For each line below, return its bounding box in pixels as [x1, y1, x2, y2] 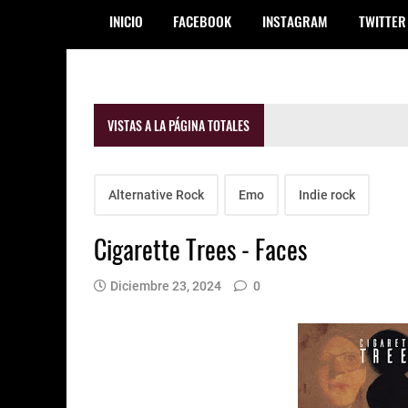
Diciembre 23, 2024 [110, 278, 221, 293]
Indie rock [299, 187, 355, 202]
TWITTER [358, 10, 406, 31]
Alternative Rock [108, 187, 204, 202]
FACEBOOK [173, 10, 232, 31]
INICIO [108, 10, 143, 31]
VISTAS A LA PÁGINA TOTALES [107, 115, 250, 135]
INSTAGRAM [261, 10, 328, 31]
